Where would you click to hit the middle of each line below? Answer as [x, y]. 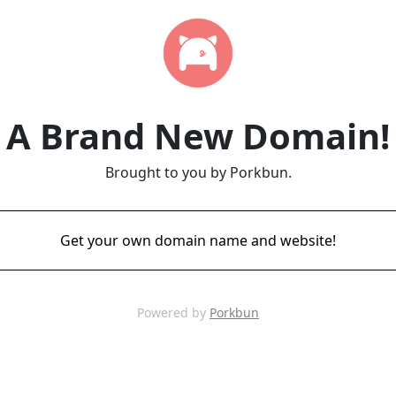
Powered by [173, 312]
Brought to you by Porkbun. [198, 172]
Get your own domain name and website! [198, 240]
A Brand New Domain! [198, 136]
